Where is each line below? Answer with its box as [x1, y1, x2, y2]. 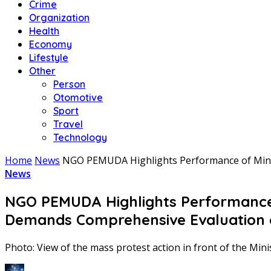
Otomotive [53, 91, 103, 103]
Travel [53, 118, 83, 130]
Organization [29, 11, 90, 24]
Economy [29, 38, 72, 50]
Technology [53, 131, 107, 143]
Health [29, 25, 59, 37]
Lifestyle [29, 51, 68, 64]
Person [53, 78, 85, 90]
